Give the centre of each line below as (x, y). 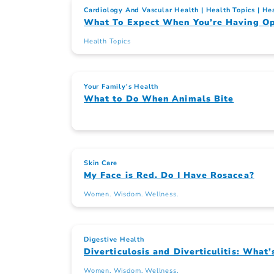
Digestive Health (114, 240)
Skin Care (101, 163)
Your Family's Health (121, 87)
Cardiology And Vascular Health (142, 10)
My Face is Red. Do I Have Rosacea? (169, 176)
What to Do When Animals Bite (159, 99)
